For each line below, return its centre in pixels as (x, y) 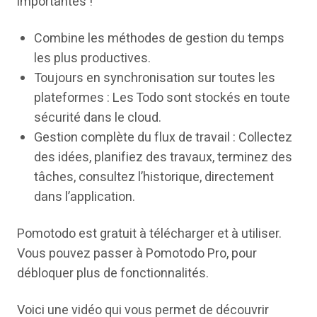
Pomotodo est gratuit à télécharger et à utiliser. (149, 234)
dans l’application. (85, 197)
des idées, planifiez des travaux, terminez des (163, 157)
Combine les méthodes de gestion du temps (159, 38)
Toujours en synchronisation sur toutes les (155, 78)
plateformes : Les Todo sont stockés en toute (162, 98)
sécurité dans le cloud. (98, 117)
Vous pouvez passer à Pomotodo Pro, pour (137, 253)
